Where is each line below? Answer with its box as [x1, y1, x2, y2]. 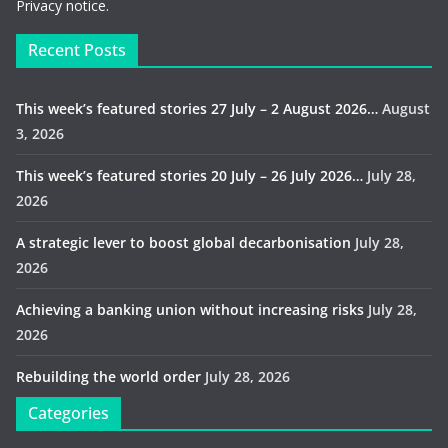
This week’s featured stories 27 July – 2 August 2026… [16, 99, 378, 119]
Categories [28, 402, 109, 425]
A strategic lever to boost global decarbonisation [16, 233, 351, 253]
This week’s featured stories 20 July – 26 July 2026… [16, 166, 363, 186]
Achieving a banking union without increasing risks [16, 300, 364, 320]
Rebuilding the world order [16, 367, 201, 387]
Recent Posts [28, 39, 126, 62]
